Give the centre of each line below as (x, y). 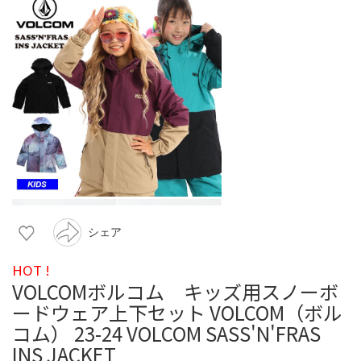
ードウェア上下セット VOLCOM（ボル (177, 312)
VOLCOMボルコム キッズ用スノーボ (175, 291)
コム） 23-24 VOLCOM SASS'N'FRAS (166, 333)
